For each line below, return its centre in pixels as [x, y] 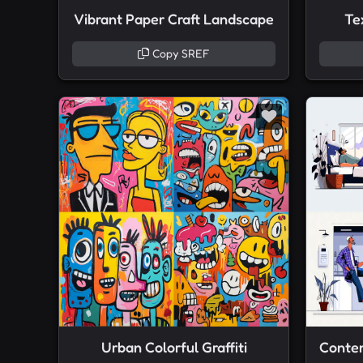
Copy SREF [179, 54]
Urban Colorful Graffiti [174, 348]
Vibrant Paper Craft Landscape [174, 19]
